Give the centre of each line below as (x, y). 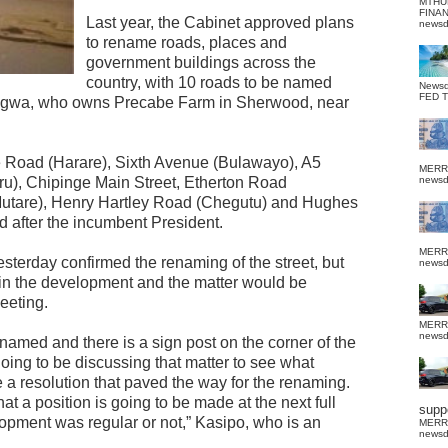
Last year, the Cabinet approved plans (220, 22)
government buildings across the (201, 62)
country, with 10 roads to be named (209, 82)
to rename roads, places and (186, 42)
